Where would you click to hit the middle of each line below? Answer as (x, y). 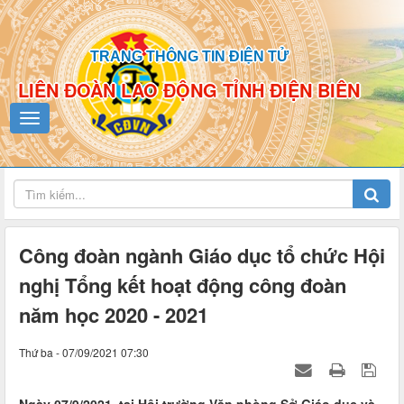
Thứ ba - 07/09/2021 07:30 (84, 353)
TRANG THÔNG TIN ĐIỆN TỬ (189, 56)
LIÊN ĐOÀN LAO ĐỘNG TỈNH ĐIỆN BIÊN (189, 90)
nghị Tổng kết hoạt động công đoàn (183, 285)
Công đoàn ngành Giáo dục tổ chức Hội (202, 256)
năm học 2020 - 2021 (114, 315)
